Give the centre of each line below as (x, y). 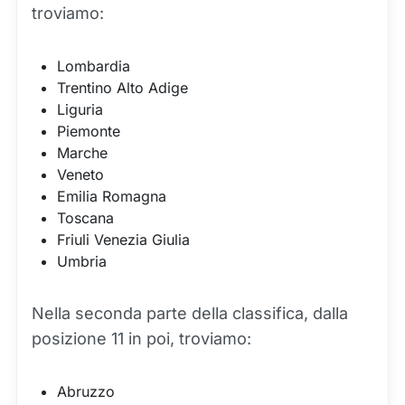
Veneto (80, 174)
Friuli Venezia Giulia (123, 240)
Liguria (80, 109)
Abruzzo (86, 391)
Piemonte (91, 131)
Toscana (85, 218)
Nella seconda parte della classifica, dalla (190, 313)
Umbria (82, 261)
